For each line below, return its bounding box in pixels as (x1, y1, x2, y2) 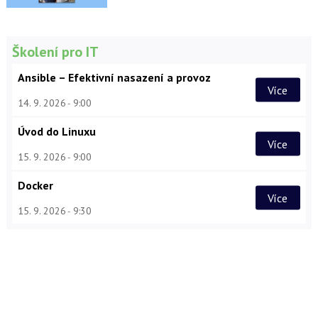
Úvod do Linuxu (17, 124, 96, 139)
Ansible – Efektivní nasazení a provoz (17, 70, 211, 85)
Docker (17, 178, 53, 193)
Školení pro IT (11, 43, 99, 62)
